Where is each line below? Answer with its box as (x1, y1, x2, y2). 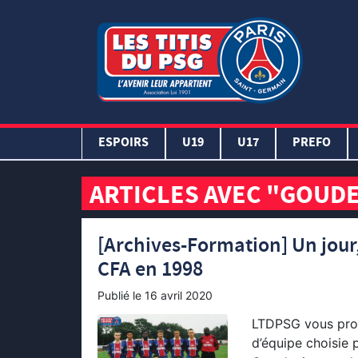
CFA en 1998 (97, 256, 203, 284)
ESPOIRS (98, 133, 149, 153)
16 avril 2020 (145, 288, 213, 302)
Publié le (97, 288, 145, 302)
